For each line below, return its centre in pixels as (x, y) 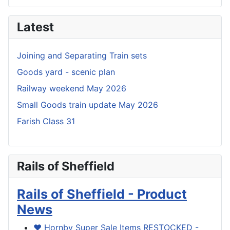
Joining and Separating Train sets (82, 56)
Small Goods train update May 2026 (88, 105)
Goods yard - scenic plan (66, 72)
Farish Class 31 (46, 121)
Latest (35, 27)
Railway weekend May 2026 (72, 89)
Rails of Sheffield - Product (102, 194)
